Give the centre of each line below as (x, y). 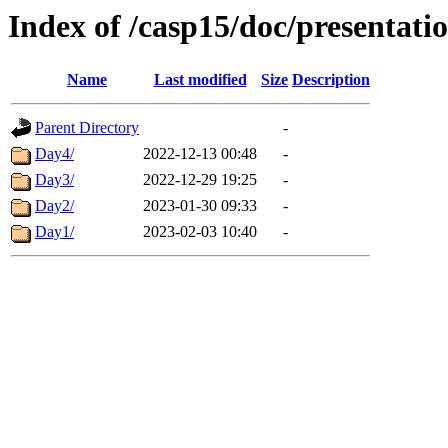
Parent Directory (87, 128)
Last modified (200, 80)
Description (331, 80)
